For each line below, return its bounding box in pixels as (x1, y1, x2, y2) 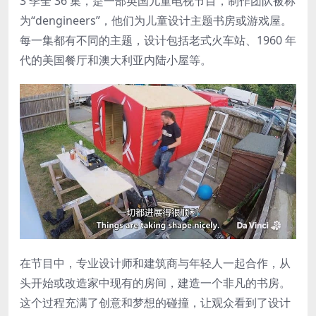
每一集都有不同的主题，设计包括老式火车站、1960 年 (20, 32, 296, 49)
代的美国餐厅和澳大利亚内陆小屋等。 (20, 52, 212, 68)
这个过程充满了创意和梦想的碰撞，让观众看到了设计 (20, 295, 291, 311)
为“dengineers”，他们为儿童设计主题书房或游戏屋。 (20, 13, 292, 29)
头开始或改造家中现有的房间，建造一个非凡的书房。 (20, 275, 291, 291)
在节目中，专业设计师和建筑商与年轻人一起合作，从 (20, 255, 291, 272)
